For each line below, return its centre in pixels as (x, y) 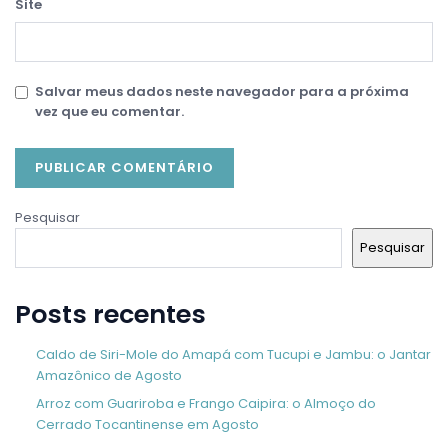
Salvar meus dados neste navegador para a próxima (222, 91)
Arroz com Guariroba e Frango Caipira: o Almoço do (205, 404)
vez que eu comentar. (109, 111)
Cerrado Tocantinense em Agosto (147, 425)
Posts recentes (110, 314)
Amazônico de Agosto (108, 376)
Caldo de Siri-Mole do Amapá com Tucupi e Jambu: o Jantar (233, 355)
